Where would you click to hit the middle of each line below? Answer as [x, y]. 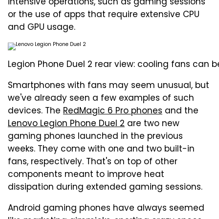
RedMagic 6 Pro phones [113, 111]
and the [180, 111]
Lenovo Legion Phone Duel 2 [66, 124]
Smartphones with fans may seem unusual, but [109, 86]
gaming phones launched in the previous [95, 137]
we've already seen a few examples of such [101, 99]
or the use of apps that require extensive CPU [104, 15]
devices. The [35, 111]
